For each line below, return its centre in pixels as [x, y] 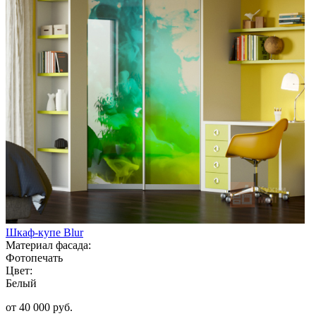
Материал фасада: [48, 245]
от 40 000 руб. [39, 307]
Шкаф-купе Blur [44, 232]
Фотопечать [34, 257]
